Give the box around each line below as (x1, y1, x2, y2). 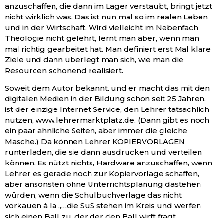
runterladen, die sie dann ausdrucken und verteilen (5, 147, 202, 157)
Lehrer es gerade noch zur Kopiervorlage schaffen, (5, 169, 199, 179)
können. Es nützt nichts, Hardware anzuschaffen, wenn (5, 158, 212, 168)
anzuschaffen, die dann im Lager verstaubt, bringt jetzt (5, 1, 212, 11)
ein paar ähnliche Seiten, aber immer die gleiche (5, 126, 187, 136)
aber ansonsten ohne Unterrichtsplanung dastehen (5, 180, 201, 189)
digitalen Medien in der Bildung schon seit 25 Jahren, (5, 94, 206, 104)
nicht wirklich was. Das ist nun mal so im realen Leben (5, 12, 208, 21)
